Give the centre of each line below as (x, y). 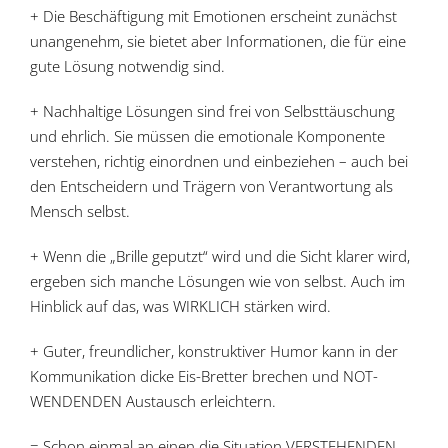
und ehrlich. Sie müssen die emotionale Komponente (207, 136)
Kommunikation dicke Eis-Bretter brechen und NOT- (203, 376)
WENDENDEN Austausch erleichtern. (152, 401)
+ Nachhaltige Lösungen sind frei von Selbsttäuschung (212, 111)
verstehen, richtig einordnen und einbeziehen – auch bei (218, 161)
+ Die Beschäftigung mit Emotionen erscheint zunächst (213, 16)
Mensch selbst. (79, 211)
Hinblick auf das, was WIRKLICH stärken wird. (180, 306)
